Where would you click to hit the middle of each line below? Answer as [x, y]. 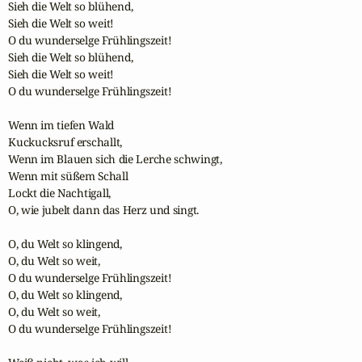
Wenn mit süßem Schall [68, 176]
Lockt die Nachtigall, [60, 193]
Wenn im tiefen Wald [61, 125]
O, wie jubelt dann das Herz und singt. [104, 210]
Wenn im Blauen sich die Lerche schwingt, [115, 159]
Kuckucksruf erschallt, [65, 142]
